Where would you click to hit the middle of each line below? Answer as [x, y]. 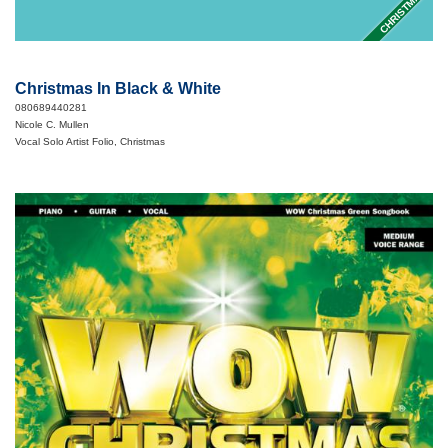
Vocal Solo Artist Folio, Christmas [90, 141]
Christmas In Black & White [118, 88]
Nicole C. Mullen [52, 124]
